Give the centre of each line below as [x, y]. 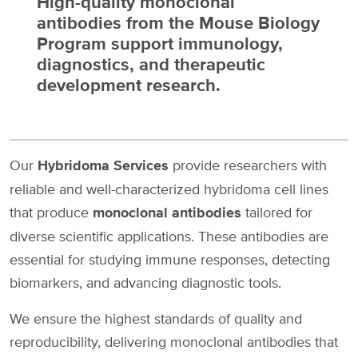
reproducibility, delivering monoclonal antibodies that [174, 341]
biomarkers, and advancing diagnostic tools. [145, 282]
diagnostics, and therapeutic [151, 64]
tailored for [277, 212]
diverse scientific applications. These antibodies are [169, 236]
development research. [128, 85]
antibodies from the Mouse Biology [178, 22]
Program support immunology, [159, 43]
